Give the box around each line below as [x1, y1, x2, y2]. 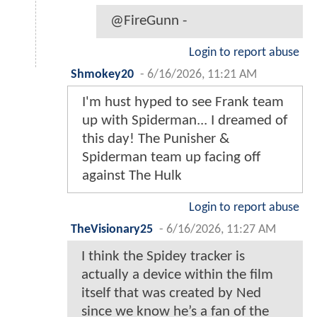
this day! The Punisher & [82, 131, 229, 146]
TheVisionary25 [71, 223, 153, 236]
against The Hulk [82, 168, 182, 183]
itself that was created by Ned [81, 285, 261, 301]
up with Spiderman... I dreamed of [82, 113, 287, 128]
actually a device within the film [81, 267, 273, 282]
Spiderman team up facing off [82, 149, 260, 165]
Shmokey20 [71, 68, 134, 81]
